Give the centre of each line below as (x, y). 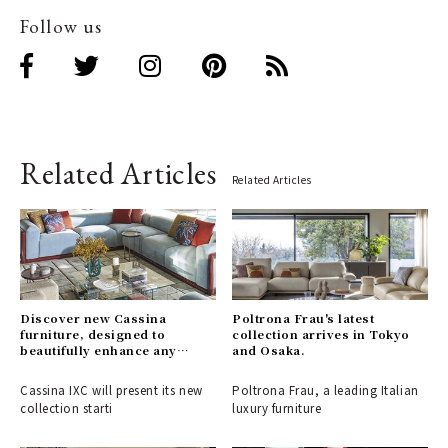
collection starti (66, 408)
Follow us (61, 26)
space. (42, 366)
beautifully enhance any (98, 350)
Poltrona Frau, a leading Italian (325, 390)
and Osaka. (269, 350)
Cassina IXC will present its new (111, 390)
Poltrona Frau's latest (303, 318)
